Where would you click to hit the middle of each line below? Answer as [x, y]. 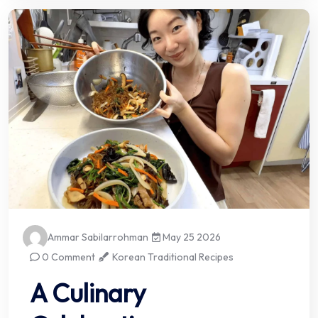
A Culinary [88, 293]
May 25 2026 [191, 237]
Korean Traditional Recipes [173, 257]
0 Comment [67, 257]
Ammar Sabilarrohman [98, 237]
